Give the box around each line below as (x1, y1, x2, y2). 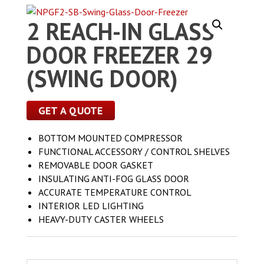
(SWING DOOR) (26, 62, 178, 94)
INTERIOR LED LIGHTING (38, 199, 144, 212)
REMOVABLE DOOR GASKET (38, 159, 153, 171)
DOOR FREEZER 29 (26, 39, 213, 70)
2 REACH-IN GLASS (26, 15, 214, 47)
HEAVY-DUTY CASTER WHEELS (38, 213, 164, 225)
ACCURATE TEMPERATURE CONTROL (38, 186, 192, 198)
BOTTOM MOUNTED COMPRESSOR (38, 131, 183, 144)
